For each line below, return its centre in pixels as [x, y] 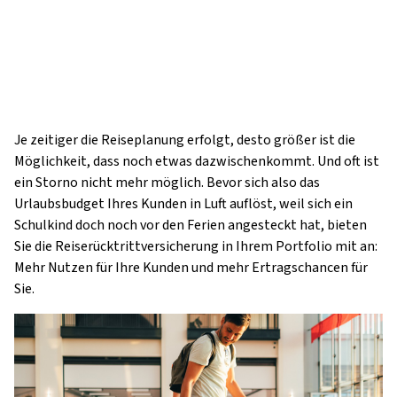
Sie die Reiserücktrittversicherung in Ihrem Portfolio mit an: [196, 246]
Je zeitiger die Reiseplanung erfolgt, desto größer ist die [185, 140]
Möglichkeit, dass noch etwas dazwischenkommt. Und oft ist [197, 161]
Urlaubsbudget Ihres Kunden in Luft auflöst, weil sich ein [183, 204]
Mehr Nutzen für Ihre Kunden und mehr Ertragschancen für [191, 268]
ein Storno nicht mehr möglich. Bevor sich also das [167, 183]
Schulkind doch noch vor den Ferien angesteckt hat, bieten [191, 225]
